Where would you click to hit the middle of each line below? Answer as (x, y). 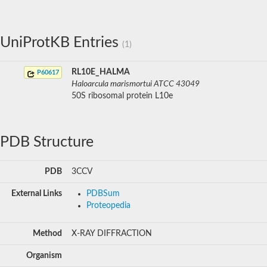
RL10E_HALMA (101, 72)
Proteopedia (108, 205)
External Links (37, 193)
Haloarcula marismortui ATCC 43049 (136, 84)
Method (47, 233)
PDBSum (103, 193)
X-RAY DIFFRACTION (112, 233)
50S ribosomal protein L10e (122, 96)
